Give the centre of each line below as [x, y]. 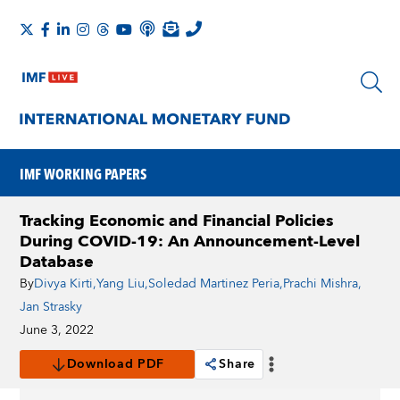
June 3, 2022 [57, 330]
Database [57, 262]
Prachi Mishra [321, 284]
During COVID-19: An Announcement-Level [190, 242]
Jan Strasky [51, 307]
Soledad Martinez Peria [214, 284]
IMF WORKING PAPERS [83, 174]
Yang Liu [121, 284]
